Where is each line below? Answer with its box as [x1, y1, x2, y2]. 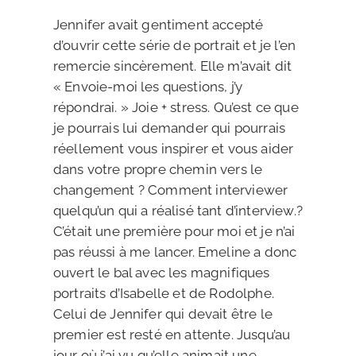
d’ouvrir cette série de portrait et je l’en [52, 37, 296, 53]
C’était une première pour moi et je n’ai [52, 223, 296, 239]
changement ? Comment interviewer [52, 182, 288, 198]
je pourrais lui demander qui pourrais [52, 120, 286, 136]
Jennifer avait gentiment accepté [52, 17, 264, 33]
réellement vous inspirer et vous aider [52, 141, 294, 157]
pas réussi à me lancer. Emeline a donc [52, 244, 297, 260]
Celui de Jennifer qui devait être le [52, 306, 273, 322]
